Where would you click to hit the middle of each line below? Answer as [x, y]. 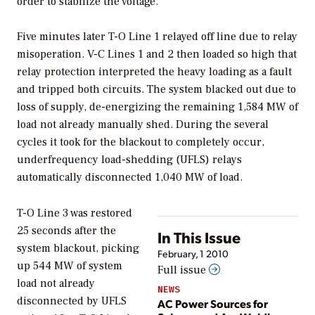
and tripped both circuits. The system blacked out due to [156, 90]
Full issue [183, 270]
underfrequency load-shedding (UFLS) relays [129, 160]
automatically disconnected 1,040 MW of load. [130, 178]
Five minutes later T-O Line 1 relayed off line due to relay [157, 37]
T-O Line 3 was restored [75, 213]
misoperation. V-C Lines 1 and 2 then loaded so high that [157, 54]
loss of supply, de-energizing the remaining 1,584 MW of [157, 107]
